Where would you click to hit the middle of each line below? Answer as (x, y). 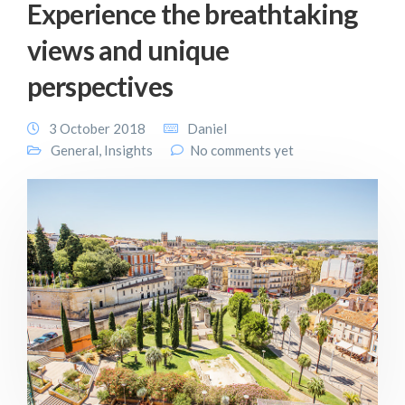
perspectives (100, 86)
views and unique (128, 50)
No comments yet (242, 150)
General (75, 150)
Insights (128, 150)
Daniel (207, 128)
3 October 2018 (97, 128)
